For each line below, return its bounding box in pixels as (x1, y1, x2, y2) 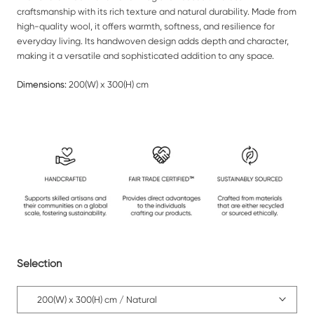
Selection (17, 257, 62, 270)
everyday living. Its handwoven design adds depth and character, (17, 35, 289, 46)
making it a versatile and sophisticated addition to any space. (17, 50, 274, 61)
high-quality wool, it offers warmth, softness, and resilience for (17, 20, 275, 32)
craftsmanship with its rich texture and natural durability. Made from (17, 6, 296, 17)
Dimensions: (17, 79, 67, 90)
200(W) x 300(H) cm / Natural (37, 294, 157, 305)
